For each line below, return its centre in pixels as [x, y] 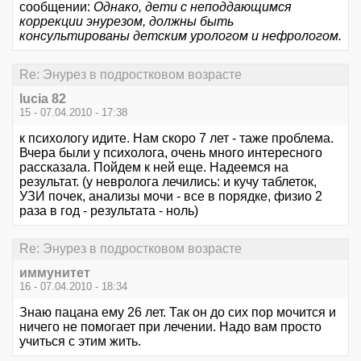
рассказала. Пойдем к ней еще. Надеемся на [154, 167]
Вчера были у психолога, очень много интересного [171, 152]
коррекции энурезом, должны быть [127, 22]
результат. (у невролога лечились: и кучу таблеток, [168, 181]
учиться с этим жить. [80, 342]
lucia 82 [43, 98]
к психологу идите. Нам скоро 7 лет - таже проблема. [176, 138]
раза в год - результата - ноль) [109, 210]
